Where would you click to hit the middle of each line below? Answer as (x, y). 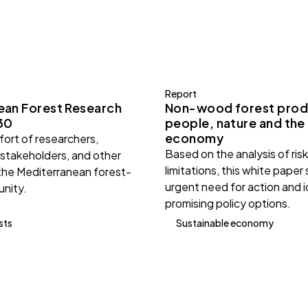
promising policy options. (228, 203)
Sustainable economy (225, 222)
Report (181, 93)
